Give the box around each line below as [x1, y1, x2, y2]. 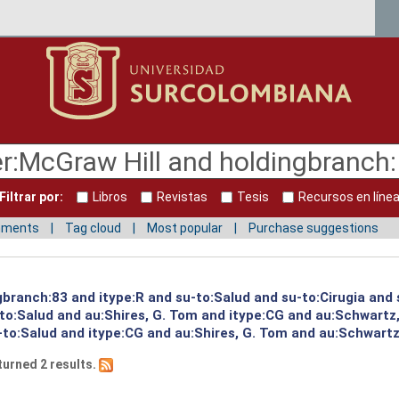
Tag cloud [65, 220, 121, 235]
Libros [93, 190, 127, 205]
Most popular [147, 220, 223, 235]
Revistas [157, 190, 208, 205]
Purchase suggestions [248, 220, 379, 235]
